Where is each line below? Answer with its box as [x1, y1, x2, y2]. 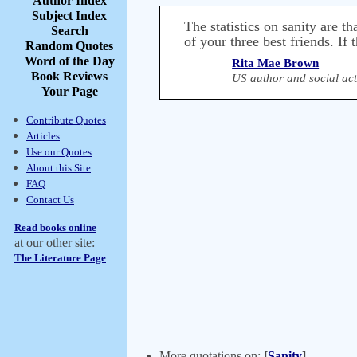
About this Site [26, 162, 91, 174]
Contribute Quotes [26, 114, 106, 126]
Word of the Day [24, 54, 115, 68]
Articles [26, 130, 60, 142]
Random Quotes [25, 39, 113, 53]
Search [50, 24, 88, 37]
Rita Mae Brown [232, 57, 320, 69]
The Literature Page [14, 252, 106, 264]
